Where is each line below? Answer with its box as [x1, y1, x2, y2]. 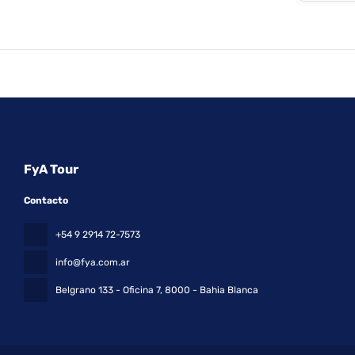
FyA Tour [24, 162, 78, 177]
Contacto [24, 195, 68, 206]
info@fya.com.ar [55, 257, 130, 268]
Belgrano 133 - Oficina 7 [55, 284, 160, 296]
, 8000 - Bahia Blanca [160, 284, 258, 296]
